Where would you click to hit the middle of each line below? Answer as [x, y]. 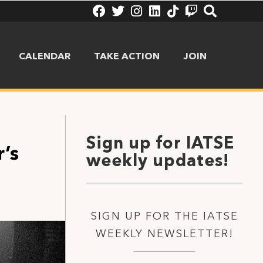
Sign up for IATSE [160, 144]
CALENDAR [44, 57]
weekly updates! [158, 162]
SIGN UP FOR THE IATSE [164, 217]
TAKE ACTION [127, 57]
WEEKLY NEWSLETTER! [164, 234]
